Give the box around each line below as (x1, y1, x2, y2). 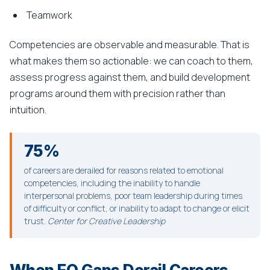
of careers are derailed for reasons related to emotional (24, 165, 224, 176)
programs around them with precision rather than (10, 87, 225, 100)
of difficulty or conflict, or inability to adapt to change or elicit (24, 202, 250, 214)
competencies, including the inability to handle (24, 177, 200, 189)
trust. (24, 215, 48, 227)
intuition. (10, 103, 46, 116)
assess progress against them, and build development (10, 71, 250, 84)
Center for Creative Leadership (48, 215, 165, 227)
